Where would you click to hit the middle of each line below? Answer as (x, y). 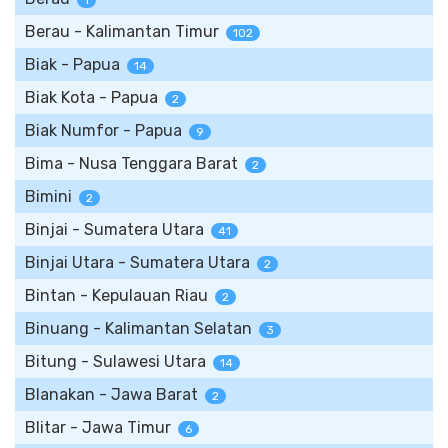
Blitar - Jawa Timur (98, 427)
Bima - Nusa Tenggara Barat (131, 163)
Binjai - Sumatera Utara (114, 229)
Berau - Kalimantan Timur (122, 31)
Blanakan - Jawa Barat (111, 394)
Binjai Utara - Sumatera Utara (137, 262)
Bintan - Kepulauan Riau (116, 295)
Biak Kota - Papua (91, 97)
